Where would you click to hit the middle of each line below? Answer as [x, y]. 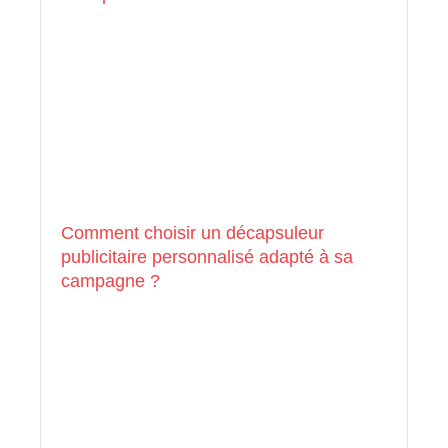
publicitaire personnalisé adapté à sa [207, 257]
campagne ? [110, 281]
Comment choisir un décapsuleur [192, 233]
